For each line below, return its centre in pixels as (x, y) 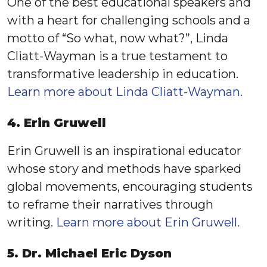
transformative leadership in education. (123, 74)
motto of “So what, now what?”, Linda (118, 38)
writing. (32, 222)
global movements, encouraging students (130, 187)
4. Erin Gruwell (57, 123)
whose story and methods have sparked (124, 169)
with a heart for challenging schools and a (129, 20)
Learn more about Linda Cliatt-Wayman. (125, 92)
